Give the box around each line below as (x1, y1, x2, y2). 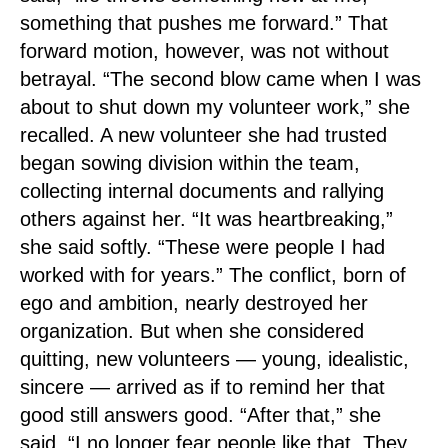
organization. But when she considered (20, 320, 364, 342)
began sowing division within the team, (20, 152, 360, 174)
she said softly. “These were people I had (20, 236, 385, 258)
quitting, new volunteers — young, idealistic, (20, 348, 409, 370)
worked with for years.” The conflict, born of (20, 264, 406, 286)
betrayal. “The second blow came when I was (20, 68, 421, 90)
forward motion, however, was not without (20, 40, 389, 62)
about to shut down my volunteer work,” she (20, 96, 410, 118)
